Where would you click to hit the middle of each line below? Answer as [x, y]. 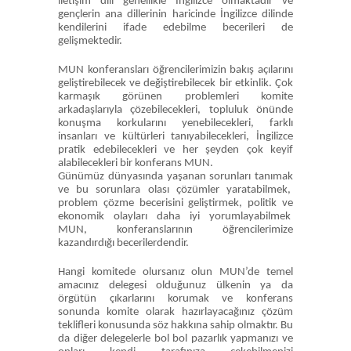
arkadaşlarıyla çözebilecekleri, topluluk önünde [175, 110]
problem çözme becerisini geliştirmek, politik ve [175, 203]
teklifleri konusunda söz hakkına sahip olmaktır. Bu [175, 326]
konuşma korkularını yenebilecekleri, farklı [175, 123]
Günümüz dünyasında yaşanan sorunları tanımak [175, 177]
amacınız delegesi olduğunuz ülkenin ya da [175, 286]
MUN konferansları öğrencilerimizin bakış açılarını [175, 70]
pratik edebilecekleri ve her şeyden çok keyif [175, 150]
